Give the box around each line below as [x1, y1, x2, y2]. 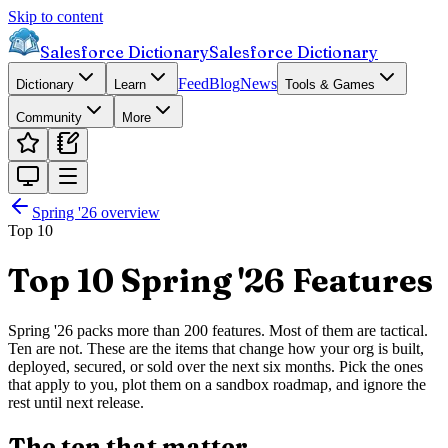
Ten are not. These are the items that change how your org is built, [8, 339, 424, 357]
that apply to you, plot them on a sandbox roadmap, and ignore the [8, 375, 426, 393]
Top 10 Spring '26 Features [8, 261, 433, 301]
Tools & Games [285, 77, 375, 92]
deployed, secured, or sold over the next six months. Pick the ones [8, 357, 423, 375]
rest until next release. [8, 393, 144, 411]
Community [16, 110, 82, 125]
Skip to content [8, 8, 103, 25]
